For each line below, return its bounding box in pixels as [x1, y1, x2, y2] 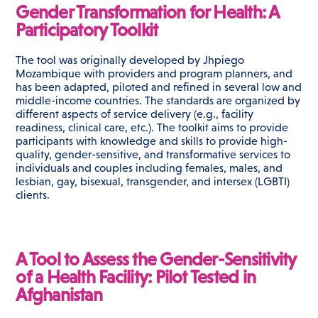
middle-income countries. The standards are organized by [16, 94, 301, 107]
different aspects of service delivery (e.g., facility [16, 108, 254, 121]
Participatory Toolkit [16, 20, 158, 41]
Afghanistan [16, 285, 102, 306]
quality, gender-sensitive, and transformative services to [16, 148, 291, 161]
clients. [16, 189, 50, 202]
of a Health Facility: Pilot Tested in [16, 267, 256, 288]
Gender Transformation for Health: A [16, 2, 279, 23]
